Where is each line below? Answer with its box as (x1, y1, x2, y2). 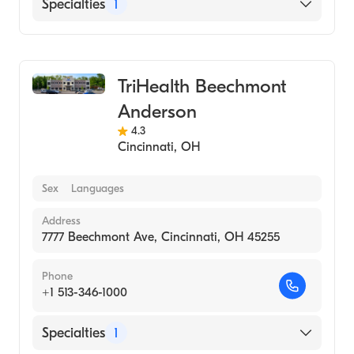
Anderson (117, 100, 197, 122)
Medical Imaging (42, 34, 141, 51)
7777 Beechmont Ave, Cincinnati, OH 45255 (42, 230, 280, 244)
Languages (71, 182, 124, 195)
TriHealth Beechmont (117, 75, 286, 97)
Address (42, 214, 81, 228)
